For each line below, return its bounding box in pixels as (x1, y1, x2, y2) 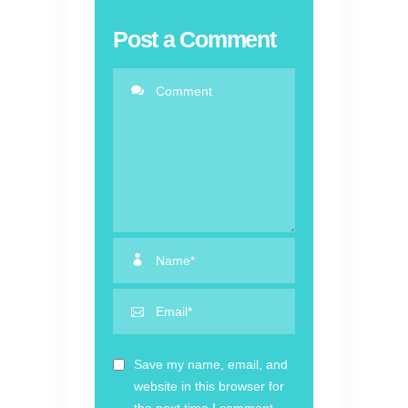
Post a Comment (113, 26, 276, 53)
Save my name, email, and (134, 357, 288, 372)
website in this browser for (134, 379, 284, 394)
